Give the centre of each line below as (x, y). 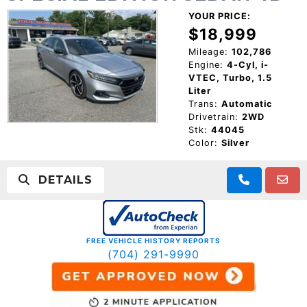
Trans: (203, 104)
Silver (235, 143)
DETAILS (61, 180)
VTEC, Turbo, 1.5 (230, 78)
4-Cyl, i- (247, 65)
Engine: (206, 65)
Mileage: (208, 52)
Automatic (247, 104)
